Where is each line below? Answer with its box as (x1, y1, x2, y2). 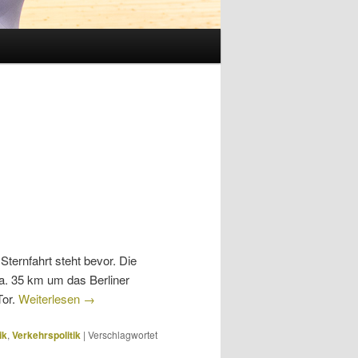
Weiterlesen (18, 289, 83, 307)
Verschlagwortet (88, 328, 157, 342)
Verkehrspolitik (12, 328, 81, 343)
